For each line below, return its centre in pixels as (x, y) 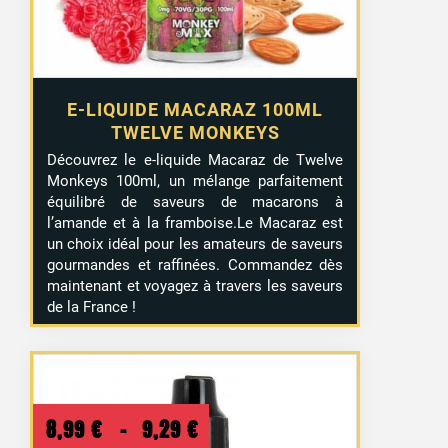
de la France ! (92, 306)
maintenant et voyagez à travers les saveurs (195, 285)
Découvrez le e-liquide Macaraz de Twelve (195, 159)
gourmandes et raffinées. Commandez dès (195, 264)
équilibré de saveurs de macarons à (195, 201)
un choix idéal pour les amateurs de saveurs (195, 243)
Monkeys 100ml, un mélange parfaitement (195, 180)
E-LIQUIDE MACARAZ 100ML (195, 109)
